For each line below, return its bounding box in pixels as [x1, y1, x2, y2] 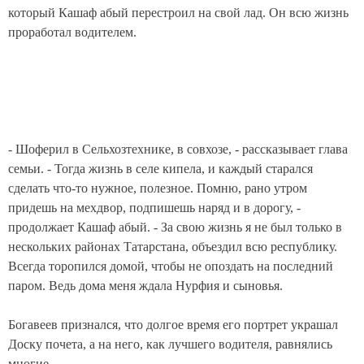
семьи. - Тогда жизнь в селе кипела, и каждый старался [8, 162, 313, 176]
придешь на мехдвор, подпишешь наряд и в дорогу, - [8, 201, 301, 215]
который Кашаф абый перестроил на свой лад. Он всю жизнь [8, 6, 349, 20]
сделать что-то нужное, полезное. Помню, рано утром [8, 181, 307, 196]
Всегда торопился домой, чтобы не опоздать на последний [8, 259, 333, 274]
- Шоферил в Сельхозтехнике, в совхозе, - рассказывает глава [8, 142, 348, 157]
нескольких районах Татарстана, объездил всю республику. [8, 240, 337, 254]
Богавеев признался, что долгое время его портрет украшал [8, 318, 338, 332]
